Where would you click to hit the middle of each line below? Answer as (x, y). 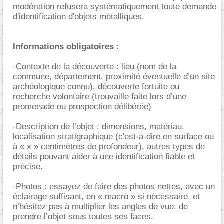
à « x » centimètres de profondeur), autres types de (109, 147)
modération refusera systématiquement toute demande (115, 7)
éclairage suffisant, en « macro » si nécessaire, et (106, 197)
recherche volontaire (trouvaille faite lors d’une (100, 97)
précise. (28, 167)
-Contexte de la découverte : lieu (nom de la (95, 67)
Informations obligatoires (65, 47)
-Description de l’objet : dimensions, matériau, (99, 127)
